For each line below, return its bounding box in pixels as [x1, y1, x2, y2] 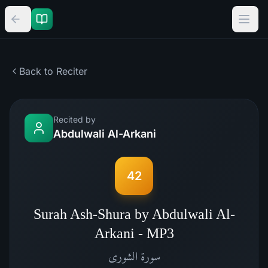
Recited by [53, 114, 96, 124]
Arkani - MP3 [94, 226, 174, 241]
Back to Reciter [19, 65, 87, 77]
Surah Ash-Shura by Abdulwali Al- [33, 206, 235, 222]
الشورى [108, 249, 138, 263]
